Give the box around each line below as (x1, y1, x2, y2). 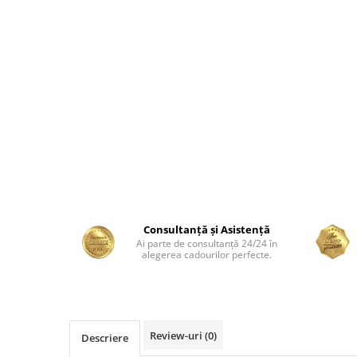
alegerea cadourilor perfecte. (142, 248, 273, 261)
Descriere (81, 331, 128, 345)
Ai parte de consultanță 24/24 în (136, 237, 278, 250)
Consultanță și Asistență (143, 222, 271, 237)
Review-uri (150, 328, 205, 343)
